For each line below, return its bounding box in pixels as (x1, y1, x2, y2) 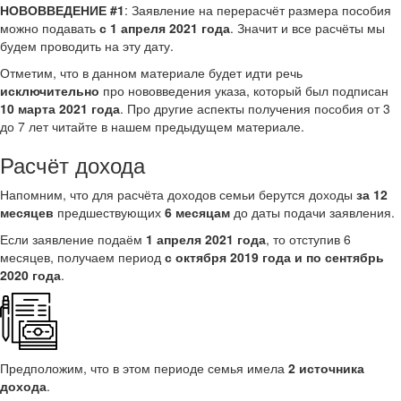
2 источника (288, 359, 364, 377)
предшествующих (54, 203, 165, 221)
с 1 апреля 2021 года (99, 19, 230, 37)
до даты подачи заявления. (230, 203, 395, 221)
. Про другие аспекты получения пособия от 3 (120, 99, 390, 117)
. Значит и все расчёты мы (230, 19, 385, 37)
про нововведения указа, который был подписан (99, 81, 388, 99)
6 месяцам (165, 203, 230, 221)
